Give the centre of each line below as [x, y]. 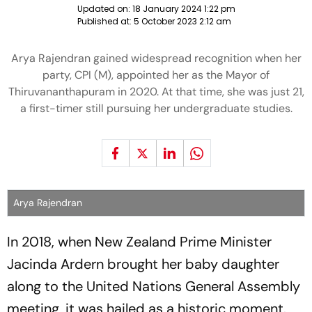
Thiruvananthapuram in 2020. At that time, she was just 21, [156, 92]
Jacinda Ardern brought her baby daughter [143, 264]
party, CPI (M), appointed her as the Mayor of [156, 75]
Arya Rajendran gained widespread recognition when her [156, 58]
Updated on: [104, 9]
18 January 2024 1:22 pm [184, 9]
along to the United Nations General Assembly [154, 286]
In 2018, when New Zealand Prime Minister [139, 242]
